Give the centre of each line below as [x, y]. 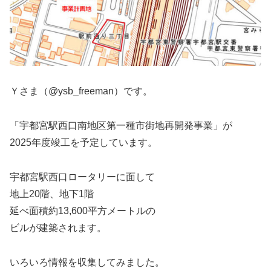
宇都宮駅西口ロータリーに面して [82, 177]
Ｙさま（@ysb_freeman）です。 [81, 91]
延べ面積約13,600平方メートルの [83, 211]
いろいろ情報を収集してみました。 [87, 262]
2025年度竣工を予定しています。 [83, 143]
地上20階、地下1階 [52, 194]
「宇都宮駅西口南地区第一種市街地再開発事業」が [121, 126]
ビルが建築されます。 [58, 228]
